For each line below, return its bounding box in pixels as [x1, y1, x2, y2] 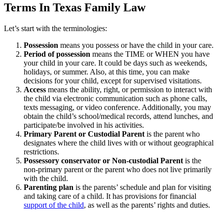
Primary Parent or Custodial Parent [24, 129, 145, 138]
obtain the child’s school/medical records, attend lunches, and [24, 111, 213, 120]
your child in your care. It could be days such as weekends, [24, 58, 207, 67]
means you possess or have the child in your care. [58, 40, 214, 49]
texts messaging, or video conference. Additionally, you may [24, 103, 211, 111]
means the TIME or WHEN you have [90, 49, 210, 58]
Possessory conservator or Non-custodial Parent [24, 156, 183, 165]
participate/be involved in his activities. [24, 120, 144, 129]
